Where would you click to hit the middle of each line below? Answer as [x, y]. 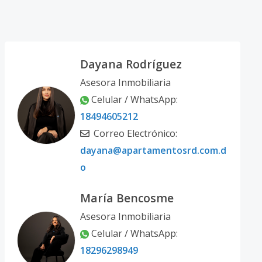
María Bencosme [127, 198]
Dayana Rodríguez [131, 64]
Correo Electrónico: [134, 133]
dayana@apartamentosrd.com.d [153, 150]
